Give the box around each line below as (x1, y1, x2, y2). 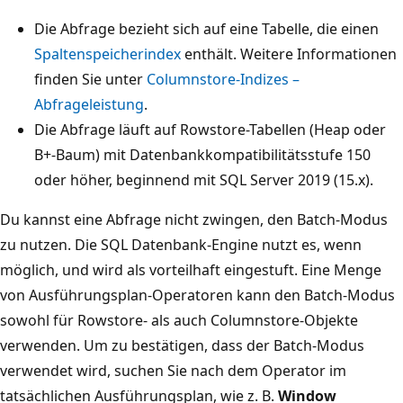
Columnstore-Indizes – (147, 68, 300, 89)
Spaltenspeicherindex (34, 43, 181, 64)
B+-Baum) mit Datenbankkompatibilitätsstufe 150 (34, 144, 371, 165)
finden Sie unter (34, 68, 147, 89)
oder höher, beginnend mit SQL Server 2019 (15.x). (34, 169, 373, 190)
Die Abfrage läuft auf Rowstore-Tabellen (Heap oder (34, 119, 386, 139)
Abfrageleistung (34, 94, 144, 114)
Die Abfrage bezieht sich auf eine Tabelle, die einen (34, 18, 379, 39)
